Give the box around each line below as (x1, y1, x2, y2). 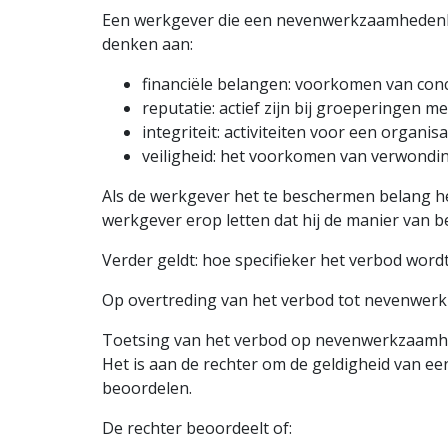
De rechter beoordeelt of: (102, 417, 292, 440)
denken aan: (102, 33, 193, 56)
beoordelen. (102, 377, 192, 400)
